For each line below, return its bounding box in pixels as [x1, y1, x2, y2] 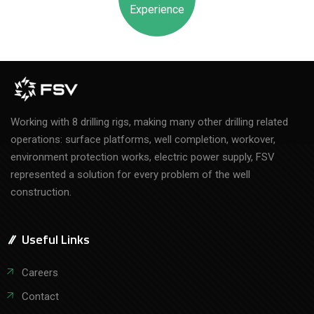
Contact [22, 289, 59, 303]
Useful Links [22, 229, 90, 249]
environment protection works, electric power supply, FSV [11, 150, 275, 163]
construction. [11, 185, 71, 198]
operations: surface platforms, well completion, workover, [11, 132, 275, 146]
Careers [22, 266, 58, 279]
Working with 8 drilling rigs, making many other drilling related [11, 115, 288, 128]
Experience [130, 2, 184, 16]
